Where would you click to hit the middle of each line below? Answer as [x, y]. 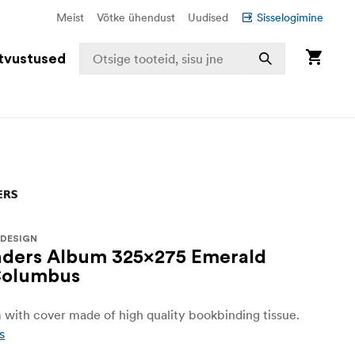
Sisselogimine [290, 17]
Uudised [208, 17]
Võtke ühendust [136, 17]
